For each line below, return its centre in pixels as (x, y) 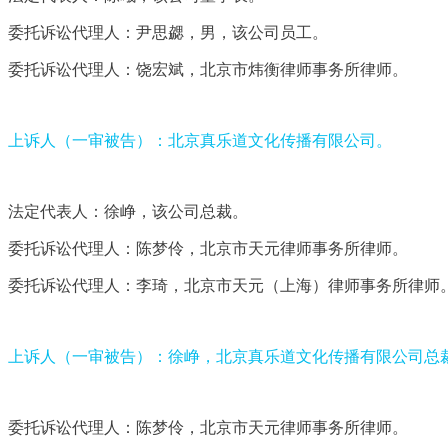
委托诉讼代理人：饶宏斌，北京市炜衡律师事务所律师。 (208, 69)
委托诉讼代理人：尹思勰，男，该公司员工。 (168, 32)
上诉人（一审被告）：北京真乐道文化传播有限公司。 (200, 140)
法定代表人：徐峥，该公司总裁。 (128, 211)
